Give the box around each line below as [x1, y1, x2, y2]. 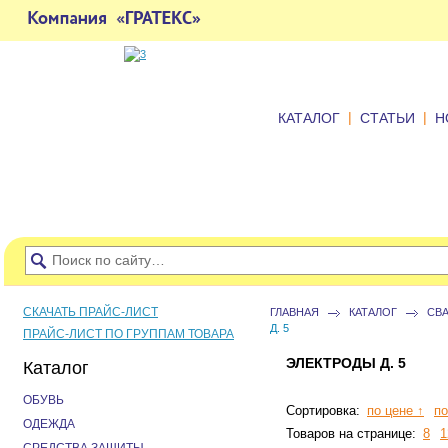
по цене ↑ [367, 403, 424, 418]
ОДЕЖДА [23, 417, 75, 431]
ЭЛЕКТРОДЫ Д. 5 [286, 355, 406, 371]
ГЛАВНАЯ [270, 306, 319, 318]
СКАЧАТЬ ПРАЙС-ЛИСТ [23, 305, 158, 319]
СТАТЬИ [360, 110, 415, 127]
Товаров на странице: [286, 426, 420, 441]
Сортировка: [286, 403, 364, 418]
